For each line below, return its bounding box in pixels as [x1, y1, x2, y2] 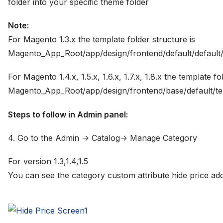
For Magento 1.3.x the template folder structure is [8, 34, 195, 45]
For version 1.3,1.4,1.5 [8, 156, 88, 166]
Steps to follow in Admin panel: [8, 109, 128, 119]
